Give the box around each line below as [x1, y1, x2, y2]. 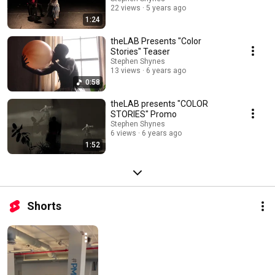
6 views [110, 128, 136, 137]
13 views [110, 66, 141, 75]
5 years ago [146, 3, 186, 12]
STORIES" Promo [110, 109, 177, 119]
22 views [110, 3, 141, 12]
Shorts [27, 199, 61, 212]
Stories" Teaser [110, 46, 170, 56]
